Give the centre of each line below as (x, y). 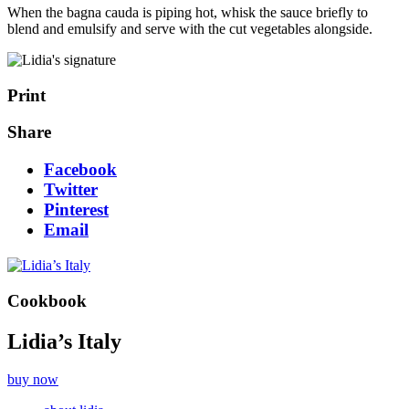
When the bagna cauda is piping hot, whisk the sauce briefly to (188, 13)
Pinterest (76, 210)
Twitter (71, 190)
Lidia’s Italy (64, 341)
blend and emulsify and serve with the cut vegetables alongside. (190, 29)
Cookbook (47, 300)
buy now (33, 380)
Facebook (80, 170)
